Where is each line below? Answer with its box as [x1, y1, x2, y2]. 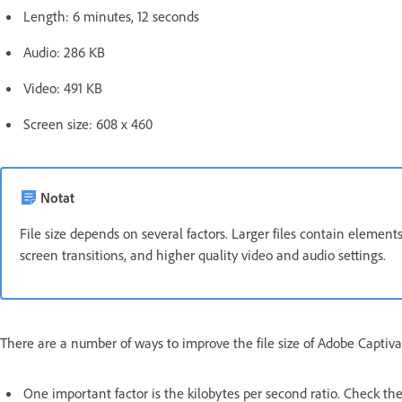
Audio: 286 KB [23, 43, 105, 61]
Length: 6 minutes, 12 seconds [23, 7, 199, 25]
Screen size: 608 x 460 [23, 115, 153, 133]
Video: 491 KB [23, 79, 102, 97]
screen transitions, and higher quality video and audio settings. [20, 246, 386, 264]
